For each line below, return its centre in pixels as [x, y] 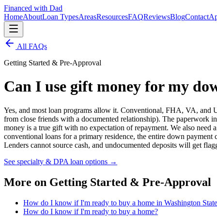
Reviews [157, 17]
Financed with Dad [33, 8]
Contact [197, 17]
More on [27, 182]
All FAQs [31, 46]
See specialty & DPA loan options [56, 161]
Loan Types [60, 17]
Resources [112, 17]
